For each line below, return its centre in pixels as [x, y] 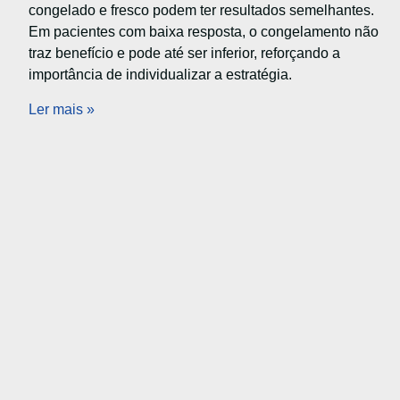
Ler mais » [62, 109]
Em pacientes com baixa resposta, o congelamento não [204, 32]
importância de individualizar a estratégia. [160, 75]
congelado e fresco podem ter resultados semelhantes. [201, 11]
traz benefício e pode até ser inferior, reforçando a [184, 54]
